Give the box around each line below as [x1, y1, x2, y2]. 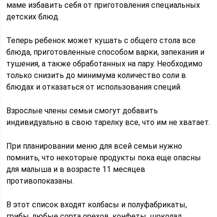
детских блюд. [6, 12, 60, 21]
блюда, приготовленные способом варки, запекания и [6, 47, 205, 57]
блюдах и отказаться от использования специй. [6, 82, 182, 92]
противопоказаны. [6, 176, 75, 186]
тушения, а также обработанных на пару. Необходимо [6, 59, 203, 68]
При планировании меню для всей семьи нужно [6, 141, 183, 151]
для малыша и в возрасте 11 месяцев [6, 165, 146, 174]
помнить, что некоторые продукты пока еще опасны [6, 153, 201, 162]
